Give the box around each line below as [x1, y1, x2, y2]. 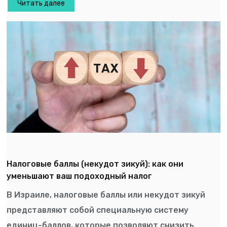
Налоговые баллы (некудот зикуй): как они [7, 159, 184, 169]
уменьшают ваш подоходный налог [7, 171, 153, 181]
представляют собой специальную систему [7, 205, 189, 215]
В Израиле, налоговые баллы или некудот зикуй [7, 190, 206, 200]
